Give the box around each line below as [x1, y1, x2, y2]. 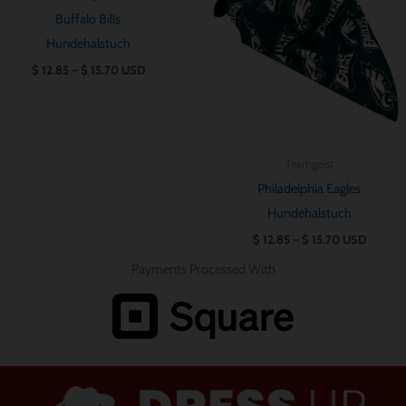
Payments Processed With [130, 260, 275, 277]
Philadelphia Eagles [257, 180, 361, 198]
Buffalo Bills [55, 11, 121, 28]
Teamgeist [285, 156, 333, 170]
